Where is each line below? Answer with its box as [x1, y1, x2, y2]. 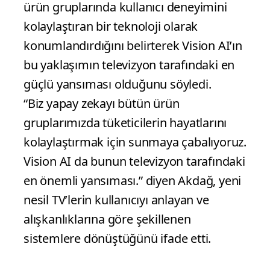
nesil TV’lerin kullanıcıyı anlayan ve [24, 192, 209, 209]
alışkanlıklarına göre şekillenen [24, 211, 191, 228]
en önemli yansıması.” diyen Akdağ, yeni [24, 172, 242, 189]
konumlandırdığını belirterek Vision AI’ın [24, 37, 242, 54]
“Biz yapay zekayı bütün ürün [24, 95, 180, 112]
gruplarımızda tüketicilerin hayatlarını [24, 115, 227, 131]
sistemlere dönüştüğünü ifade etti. [24, 230, 212, 247]
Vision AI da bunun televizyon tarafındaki [24, 153, 245, 170]
